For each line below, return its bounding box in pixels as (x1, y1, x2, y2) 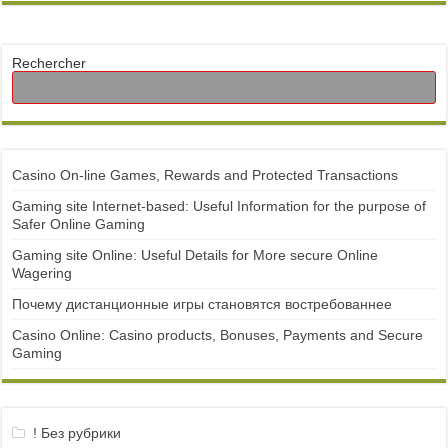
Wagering (12, 265, 73, 281)
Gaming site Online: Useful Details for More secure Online (12, 247, 379, 263)
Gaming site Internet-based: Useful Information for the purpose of (12, 198, 427, 214)
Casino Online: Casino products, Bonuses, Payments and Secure (12, 327, 424, 343)
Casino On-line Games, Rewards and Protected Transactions (12, 167, 399, 183)
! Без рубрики (32, 425, 121, 441)
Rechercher (12, 55, 87, 71)
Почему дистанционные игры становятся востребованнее (12, 296, 393, 312)
